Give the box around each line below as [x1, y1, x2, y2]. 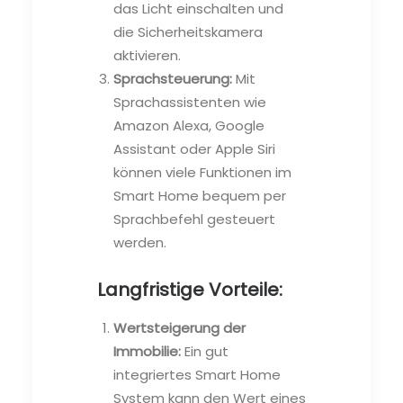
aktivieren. [113, 45, 181, 65]
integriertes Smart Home [113, 364, 281, 384]
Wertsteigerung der [113, 318, 246, 337]
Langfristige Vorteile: [97, 276, 282, 302]
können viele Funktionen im [113, 162, 291, 182]
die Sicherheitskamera [113, 22, 263, 41]
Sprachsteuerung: [113, 68, 232, 88]
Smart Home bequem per [113, 185, 286, 205]
